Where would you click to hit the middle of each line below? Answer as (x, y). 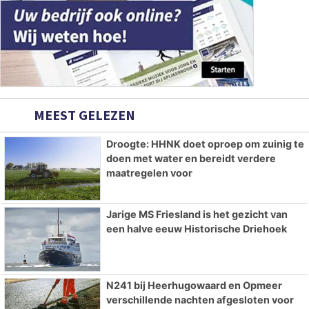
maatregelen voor (149, 172)
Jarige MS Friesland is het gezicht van (197, 215)
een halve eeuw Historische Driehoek (196, 229)
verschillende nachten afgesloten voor (200, 300)
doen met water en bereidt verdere (191, 158)
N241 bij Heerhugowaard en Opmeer (194, 286)
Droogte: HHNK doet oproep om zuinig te (205, 143)
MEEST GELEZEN (83, 114)
